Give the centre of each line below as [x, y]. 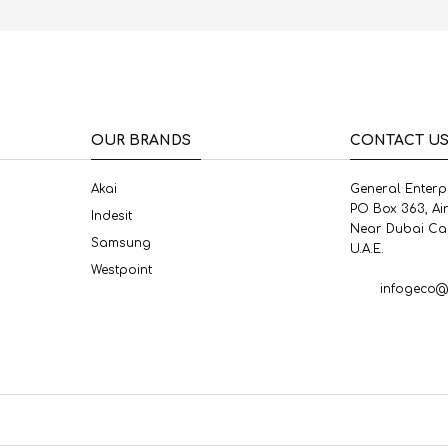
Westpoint [121, 270]
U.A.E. [367, 249]
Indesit [111, 216]
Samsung [120, 243]
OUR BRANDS [140, 141]
